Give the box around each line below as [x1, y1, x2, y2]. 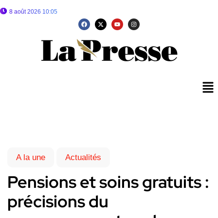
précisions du [7, 190, 109, 213]
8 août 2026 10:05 [9, 8, 57, 15]
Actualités [65, 153, 101, 163]
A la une [16, 153, 45, 163]
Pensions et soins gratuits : [7, 171, 209, 193]
